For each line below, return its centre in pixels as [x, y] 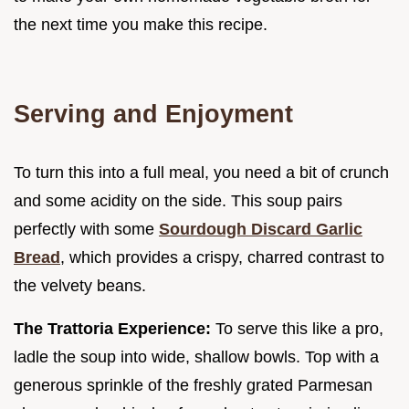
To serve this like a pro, [297, 329]
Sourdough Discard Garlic [261, 230]
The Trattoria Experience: [112, 329]
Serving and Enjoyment [153, 114]
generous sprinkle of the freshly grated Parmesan [193, 386]
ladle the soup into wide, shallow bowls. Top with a [196, 357]
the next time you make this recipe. [141, 25]
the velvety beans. [80, 286]
